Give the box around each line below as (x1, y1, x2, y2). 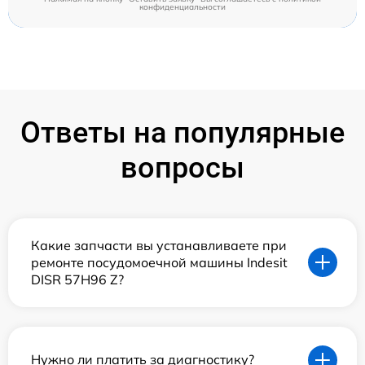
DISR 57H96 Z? (31, 270, 124, 288)
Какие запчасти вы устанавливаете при (31, 236, 287, 253)
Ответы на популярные (20, 115, 345, 150)
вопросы (121, 150, 244, 185)
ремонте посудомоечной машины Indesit (31, 253, 288, 270)
